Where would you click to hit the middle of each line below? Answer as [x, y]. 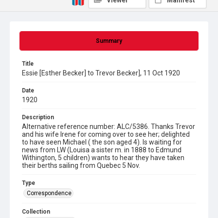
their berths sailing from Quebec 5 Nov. [81, 165]
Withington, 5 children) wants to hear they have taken [103, 158]
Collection [36, 212]
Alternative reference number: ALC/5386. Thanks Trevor [109, 127]
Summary [109, 41]
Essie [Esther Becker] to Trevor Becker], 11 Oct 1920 [101, 73]
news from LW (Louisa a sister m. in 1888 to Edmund [102, 150]
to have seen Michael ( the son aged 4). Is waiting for [102, 142]
